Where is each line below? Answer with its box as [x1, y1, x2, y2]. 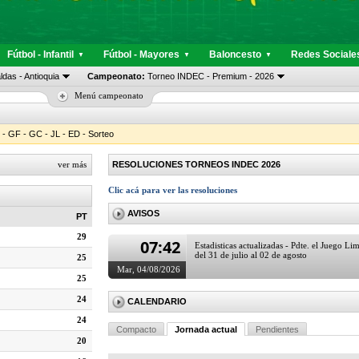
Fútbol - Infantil [7, 49, 74, 60]
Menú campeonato [75, 91, 143, 100]
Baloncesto [209, 49, 261, 60]
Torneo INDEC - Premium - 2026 [145, 71, 274, 81]
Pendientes [256, 325, 299, 334]
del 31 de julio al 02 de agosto [195, 250, 307, 260]
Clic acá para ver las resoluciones [108, 185, 237, 195]
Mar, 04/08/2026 [117, 264, 180, 274]
